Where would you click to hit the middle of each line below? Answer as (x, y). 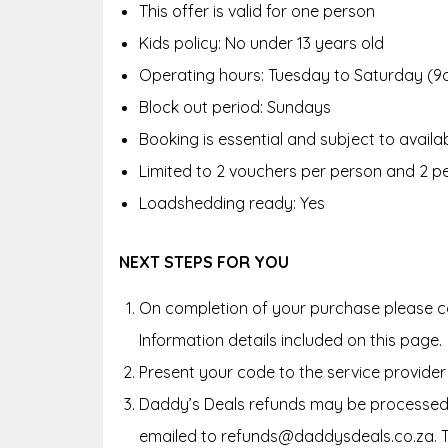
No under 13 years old (304, 42)
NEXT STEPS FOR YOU (204, 261)
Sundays (299, 106)
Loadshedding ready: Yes (232, 202)
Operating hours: (203, 74)
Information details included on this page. (290, 339)
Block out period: (203, 106)
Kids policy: (182, 42)
